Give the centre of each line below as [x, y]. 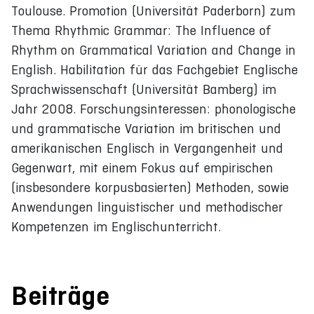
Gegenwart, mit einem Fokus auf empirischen [142, 168]
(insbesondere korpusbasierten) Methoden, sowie [150, 187]
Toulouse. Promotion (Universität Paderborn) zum [153, 11]
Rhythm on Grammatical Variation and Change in [153, 50]
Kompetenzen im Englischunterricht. [116, 226]
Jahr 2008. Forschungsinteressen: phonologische [153, 109]
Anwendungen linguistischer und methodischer [147, 207]
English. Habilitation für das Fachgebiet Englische [155, 69]
